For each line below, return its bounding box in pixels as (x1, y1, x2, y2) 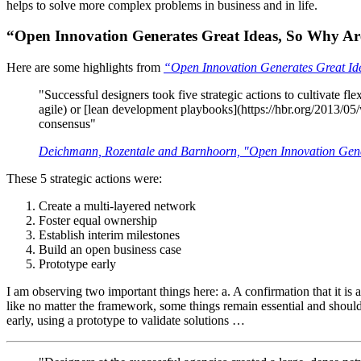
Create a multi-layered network (39, 199, 196, 214)
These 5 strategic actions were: (6, 172, 162, 186)
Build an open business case (39, 243, 181, 257)
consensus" (39, 117, 96, 131)
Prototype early (39, 257, 116, 272)
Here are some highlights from (6, 60, 164, 75)
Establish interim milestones (39, 228, 180, 243)
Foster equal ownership (39, 214, 157, 228)
